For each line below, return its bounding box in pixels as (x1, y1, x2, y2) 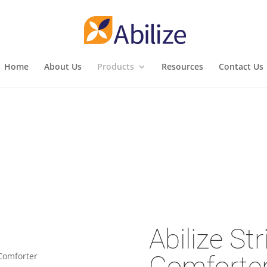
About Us (44, 61, 82, 72)
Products (97, 61, 134, 72)
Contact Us (218, 61, 263, 72)
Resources (161, 61, 203, 72)
